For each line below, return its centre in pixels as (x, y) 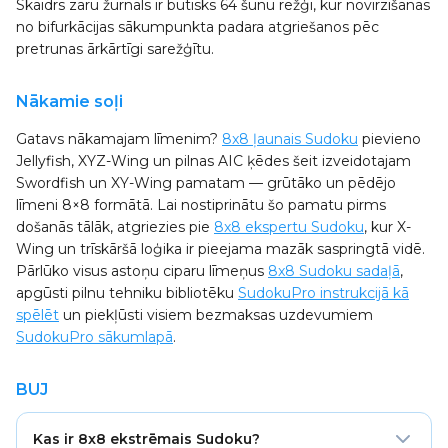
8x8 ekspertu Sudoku (289, 227)
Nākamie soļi (69, 101)
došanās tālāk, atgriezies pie (115, 227)
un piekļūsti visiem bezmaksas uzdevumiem (216, 315)
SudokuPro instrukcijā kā (323, 293)
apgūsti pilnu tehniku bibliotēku (127, 293)
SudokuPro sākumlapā (94, 337)
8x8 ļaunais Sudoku (290, 139)
